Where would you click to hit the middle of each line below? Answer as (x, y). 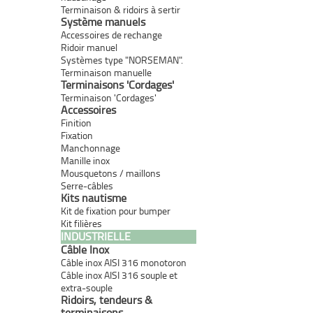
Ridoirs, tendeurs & (107, 299)
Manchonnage (90, 147)
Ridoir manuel (89, 47)
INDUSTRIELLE (96, 236)
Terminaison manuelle (106, 72)
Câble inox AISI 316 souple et (119, 275)
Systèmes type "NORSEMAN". (122, 59)
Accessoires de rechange (111, 34)
